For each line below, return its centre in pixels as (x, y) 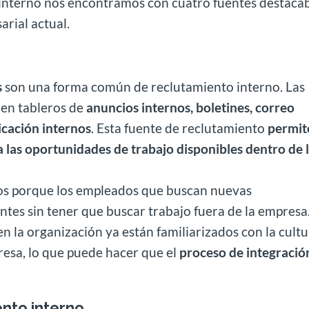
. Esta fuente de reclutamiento (180, 128)
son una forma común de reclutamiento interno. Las (154, 86)
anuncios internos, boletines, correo (189, 107)
